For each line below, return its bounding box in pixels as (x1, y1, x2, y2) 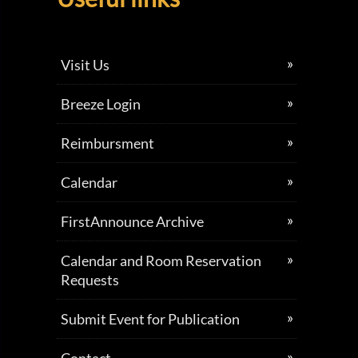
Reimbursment (60, 134, 154, 152)
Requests (60, 271, 119, 288)
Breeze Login (60, 95, 141, 113)
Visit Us (60, 56, 109, 74)
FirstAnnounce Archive (60, 213, 204, 230)
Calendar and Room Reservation (60, 252, 261, 269)
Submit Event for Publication (60, 310, 240, 328)
